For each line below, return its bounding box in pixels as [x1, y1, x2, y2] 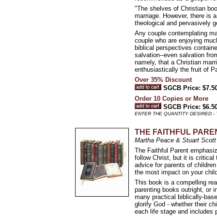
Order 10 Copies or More [135, 95, 208, 102]
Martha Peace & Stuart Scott [135, 137, 216, 144]
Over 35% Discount [135, 76, 192, 83]
